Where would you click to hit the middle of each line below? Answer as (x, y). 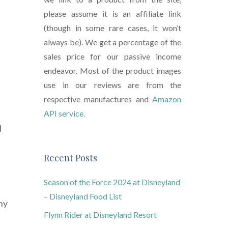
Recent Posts (70, 158)
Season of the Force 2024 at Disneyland (112, 182)
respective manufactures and (98, 99)
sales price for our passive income (112, 56)
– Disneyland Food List (83, 196)
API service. (64, 113)
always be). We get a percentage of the (112, 42)
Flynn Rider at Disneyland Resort (100, 215)
